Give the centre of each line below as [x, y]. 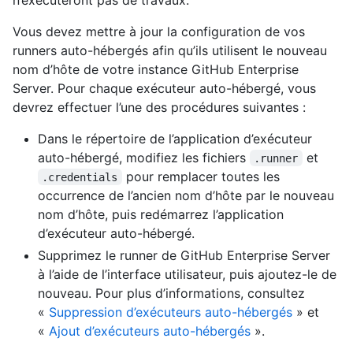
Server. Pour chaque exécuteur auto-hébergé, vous [164, 88]
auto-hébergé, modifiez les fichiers [144, 157]
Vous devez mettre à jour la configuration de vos [159, 31]
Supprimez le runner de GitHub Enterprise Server [184, 255]
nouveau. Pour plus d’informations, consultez [171, 293]
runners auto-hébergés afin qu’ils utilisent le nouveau [170, 50]
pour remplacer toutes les [203, 176]
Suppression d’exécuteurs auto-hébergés [171, 312]
